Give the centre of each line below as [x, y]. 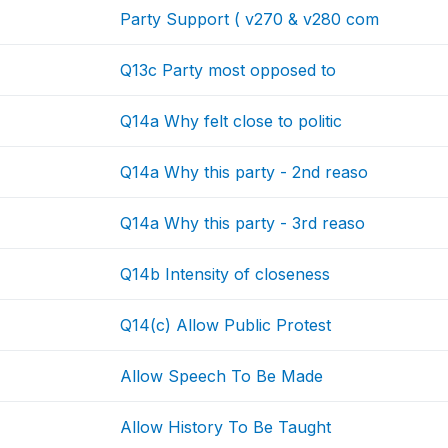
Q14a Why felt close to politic [231, 121]
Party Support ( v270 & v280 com [250, 19]
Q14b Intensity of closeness [225, 274]
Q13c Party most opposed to [228, 70]
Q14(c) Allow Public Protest [226, 325]
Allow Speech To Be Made [222, 376]
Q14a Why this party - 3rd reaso [243, 223]
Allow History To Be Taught [226, 427]
